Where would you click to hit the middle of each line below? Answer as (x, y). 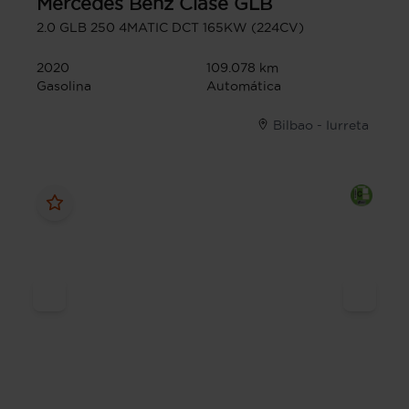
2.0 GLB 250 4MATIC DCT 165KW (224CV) (170, 28)
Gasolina (64, 86)
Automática (244, 86)
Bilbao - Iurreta (321, 126)
